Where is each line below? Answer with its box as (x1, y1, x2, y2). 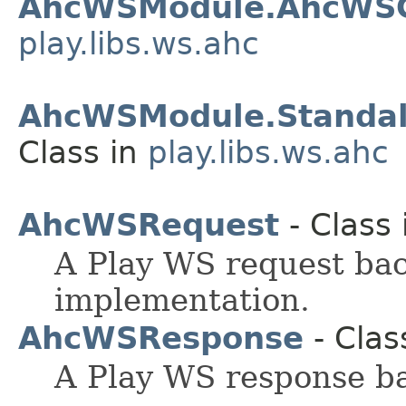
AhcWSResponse (18, 320, 304, 357)
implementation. (54, 282, 310, 319)
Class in (18, 134, 148, 171)
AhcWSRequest (18, 207, 279, 244)
